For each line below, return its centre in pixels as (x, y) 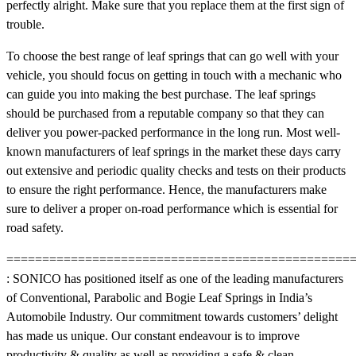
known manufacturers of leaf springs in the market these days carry (174, 151)
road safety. (35, 227)
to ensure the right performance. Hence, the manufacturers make (166, 189)
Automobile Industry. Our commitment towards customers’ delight (172, 316)
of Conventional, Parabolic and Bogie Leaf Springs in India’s (159, 297)
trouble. (25, 24)
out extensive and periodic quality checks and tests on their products (176, 170)
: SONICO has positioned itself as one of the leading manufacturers (175, 278)
